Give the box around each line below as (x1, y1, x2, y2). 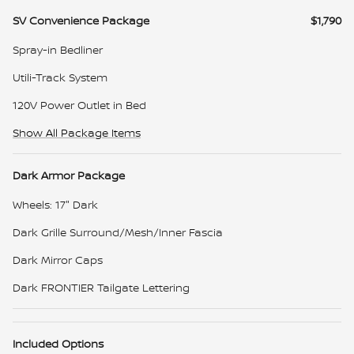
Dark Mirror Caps (13, 251, 103, 267)
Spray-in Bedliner (13, 41, 103, 57)
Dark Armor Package (13, 167, 125, 183)
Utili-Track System (13, 69, 107, 85)
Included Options (13, 335, 104, 351)
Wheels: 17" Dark (13, 196, 98, 212)
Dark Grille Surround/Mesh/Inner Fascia (13, 224, 223, 239)
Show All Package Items (13, 124, 141, 140)
